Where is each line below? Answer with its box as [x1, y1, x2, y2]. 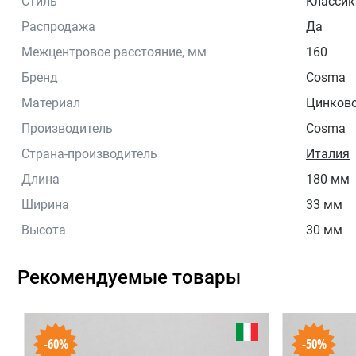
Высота [21, 222, 66, 238]
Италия [306, 145, 350, 161]
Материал [21, 95, 80, 110]
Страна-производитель [21, 145, 157, 161]
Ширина [21, 196, 69, 212]
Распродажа [21, 18, 95, 34]
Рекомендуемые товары [17, 265, 241, 288]
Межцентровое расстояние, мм [21, 44, 207, 60]
